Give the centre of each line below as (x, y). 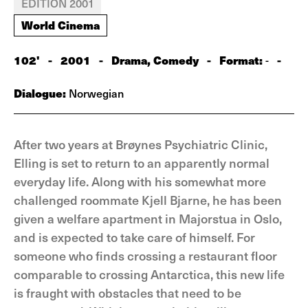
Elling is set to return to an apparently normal (142, 163)
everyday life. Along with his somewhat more (140, 181)
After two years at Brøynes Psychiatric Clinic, (141, 144)
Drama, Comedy (155, 60)
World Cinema (60, 25)
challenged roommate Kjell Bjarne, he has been (148, 200)
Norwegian (95, 93)
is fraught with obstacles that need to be (128, 293)
